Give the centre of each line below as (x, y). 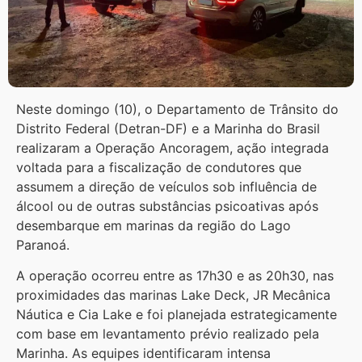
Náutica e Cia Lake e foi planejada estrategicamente (177, 315)
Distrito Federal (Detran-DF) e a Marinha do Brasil (168, 128)
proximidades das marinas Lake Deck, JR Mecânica (173, 295)
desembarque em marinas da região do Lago (154, 225)
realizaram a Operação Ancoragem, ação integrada (173, 147)
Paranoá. (43, 244)
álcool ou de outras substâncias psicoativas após (167, 206)
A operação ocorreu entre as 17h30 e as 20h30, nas (175, 276)
